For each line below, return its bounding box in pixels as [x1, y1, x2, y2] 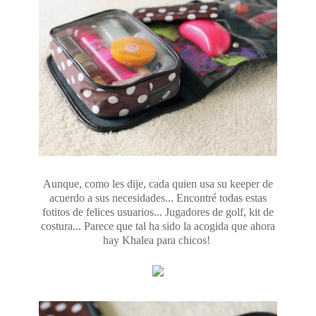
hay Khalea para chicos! [103, 234, 213, 247]
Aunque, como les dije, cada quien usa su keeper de [43, 178, 273, 190]
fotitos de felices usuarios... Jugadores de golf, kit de [42, 206, 274, 219]
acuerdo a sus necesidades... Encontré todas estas [49, 192, 267, 205]
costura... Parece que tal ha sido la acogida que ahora [41, 220, 275, 233]
